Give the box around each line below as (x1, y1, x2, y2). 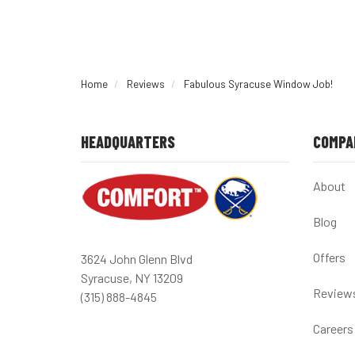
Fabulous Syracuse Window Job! (184, 77, 333, 90)
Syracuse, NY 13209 (81, 270, 183, 285)
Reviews (127, 77, 165, 90)
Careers (312, 321, 353, 336)
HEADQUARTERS (81, 132, 175, 151)
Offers (312, 250, 345, 265)
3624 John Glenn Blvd (81, 251, 193, 266)
